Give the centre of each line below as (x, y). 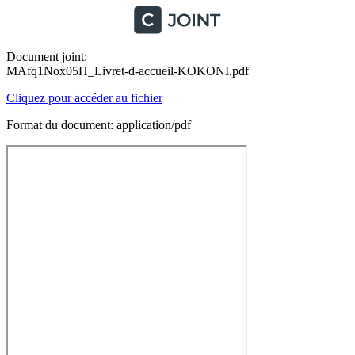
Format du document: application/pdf (99, 125)
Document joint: (47, 57)
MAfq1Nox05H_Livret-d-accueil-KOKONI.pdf (128, 71)
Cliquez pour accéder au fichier (84, 98)
